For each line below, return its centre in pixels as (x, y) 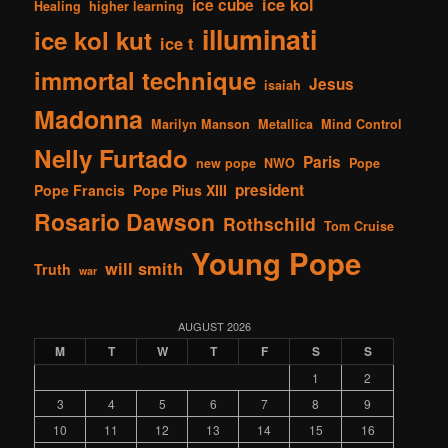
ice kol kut (93, 39)
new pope (226, 162)
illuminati (260, 38)
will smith (144, 267)
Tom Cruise (359, 225)
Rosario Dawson (125, 221)
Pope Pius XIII (180, 189)
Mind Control (362, 123)
